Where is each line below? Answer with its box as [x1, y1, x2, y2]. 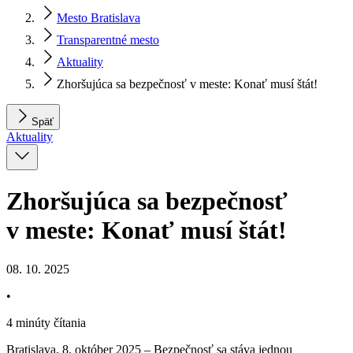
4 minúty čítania [6, 315, 86, 329]
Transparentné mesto [57, 32, 159, 46]
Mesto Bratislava [57, 10, 140, 24]
